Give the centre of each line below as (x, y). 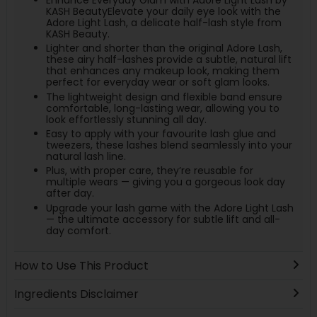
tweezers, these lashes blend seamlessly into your (169, 145)
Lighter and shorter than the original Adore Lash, (164, 48)
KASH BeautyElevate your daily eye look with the (163, 11)
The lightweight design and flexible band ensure (164, 97)
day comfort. (78, 230)
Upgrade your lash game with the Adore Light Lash (169, 208)
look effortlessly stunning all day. (126, 119)
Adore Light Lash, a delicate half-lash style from (163, 22)
